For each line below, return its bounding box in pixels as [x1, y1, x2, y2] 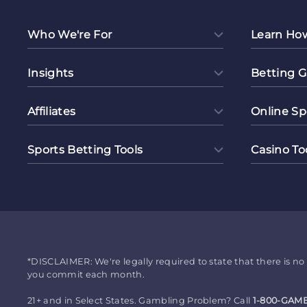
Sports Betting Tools [27, 143, 143, 156]
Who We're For [27, 27, 112, 41]
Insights [27, 66, 74, 79]
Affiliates [27, 104, 76, 118]
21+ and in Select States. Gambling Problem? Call [27, 295, 253, 306]
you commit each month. [27, 269, 145, 280]
